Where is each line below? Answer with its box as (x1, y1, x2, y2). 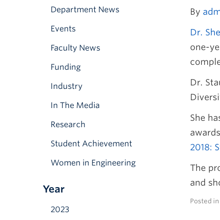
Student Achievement (51, 139, 132, 148)
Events (51, 24, 76, 33)
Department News (51, 5, 119, 14)
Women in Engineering (51, 158, 136, 167)
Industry (51, 82, 82, 91)
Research (51, 120, 85, 129)
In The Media (51, 101, 100, 110)
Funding (51, 62, 81, 72)
